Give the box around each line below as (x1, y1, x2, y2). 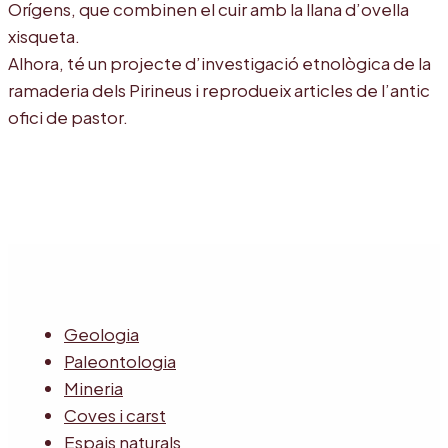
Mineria (64, 376, 123, 399)
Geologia (64, 322, 139, 345)
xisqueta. (8, 24, 80, 47)
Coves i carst (64, 403, 166, 426)
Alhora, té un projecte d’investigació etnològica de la (8, 51, 431, 74)
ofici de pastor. (8, 105, 128, 128)
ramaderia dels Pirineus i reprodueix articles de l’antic (8, 78, 430, 101)
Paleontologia (64, 349, 176, 372)
